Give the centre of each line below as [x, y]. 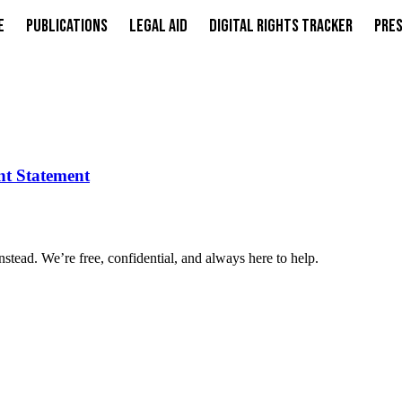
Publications [67, 26]
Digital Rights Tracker [281, 26]
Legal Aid [158, 26]
